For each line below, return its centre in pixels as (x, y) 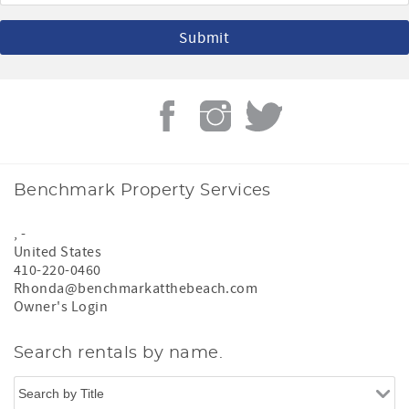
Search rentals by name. (119, 354)
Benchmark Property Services (142, 191)
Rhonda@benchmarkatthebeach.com (136, 289)
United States (58, 252)
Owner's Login (61, 307)
